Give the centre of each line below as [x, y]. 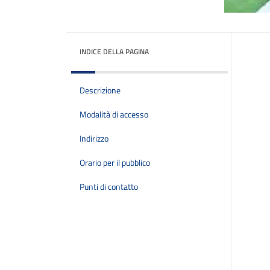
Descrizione [100, 90]
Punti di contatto [109, 187]
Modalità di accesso [114, 115]
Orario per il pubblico [115, 163]
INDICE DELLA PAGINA [114, 52]
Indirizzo [94, 139]
